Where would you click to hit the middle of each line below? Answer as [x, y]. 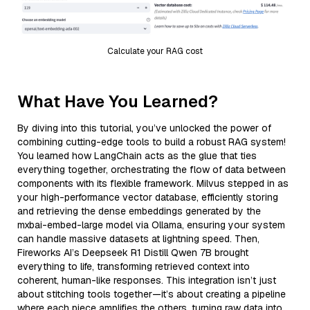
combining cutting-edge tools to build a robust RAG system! [152, 142]
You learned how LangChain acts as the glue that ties [137, 155]
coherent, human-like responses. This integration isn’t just [147, 280]
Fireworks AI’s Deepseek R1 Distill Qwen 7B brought [133, 252]
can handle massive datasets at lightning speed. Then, [138, 238]
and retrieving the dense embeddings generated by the [139, 211]
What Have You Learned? [118, 101]
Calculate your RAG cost [155, 51]
